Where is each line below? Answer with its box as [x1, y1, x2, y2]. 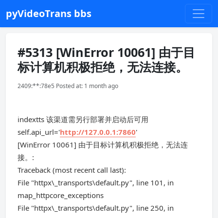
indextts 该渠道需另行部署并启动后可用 [18, 114, 148, 124]
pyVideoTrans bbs [6, 7, 91, 20]
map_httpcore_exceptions [18, 190, 104, 200]
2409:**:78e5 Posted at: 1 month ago [18, 82, 118, 90]
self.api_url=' [18, 127, 60, 137]
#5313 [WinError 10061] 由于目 [18, 44, 195, 60]
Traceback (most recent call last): [18, 165, 126, 175]
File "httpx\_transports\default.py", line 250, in [18, 203, 174, 213]
